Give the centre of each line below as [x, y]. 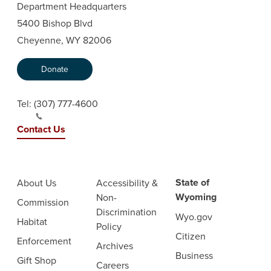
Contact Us [41, 129]
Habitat [32, 221]
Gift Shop [36, 260]
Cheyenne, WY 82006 [64, 40]
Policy [109, 226]
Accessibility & [127, 183]
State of [192, 182]
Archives [114, 246]
